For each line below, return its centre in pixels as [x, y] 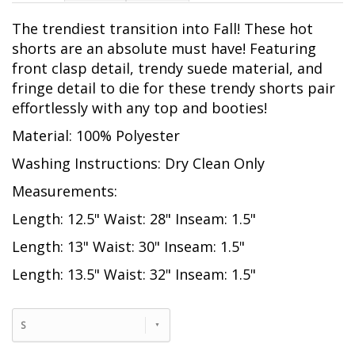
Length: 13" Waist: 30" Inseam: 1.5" [128, 247]
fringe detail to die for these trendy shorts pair [174, 88]
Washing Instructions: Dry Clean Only [138, 164]
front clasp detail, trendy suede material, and [167, 69]
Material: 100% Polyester [96, 136]
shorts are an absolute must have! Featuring [164, 49]
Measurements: [65, 191]
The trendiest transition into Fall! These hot [162, 29]
